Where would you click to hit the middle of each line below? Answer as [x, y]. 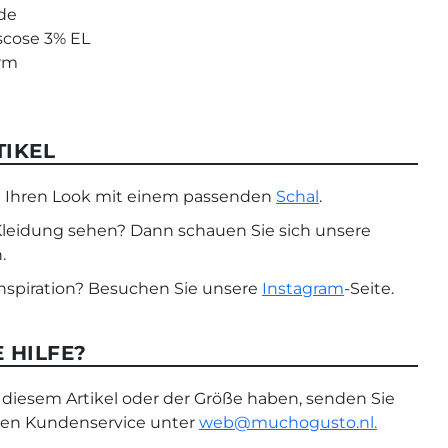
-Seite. [371, 288]
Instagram [303, 288]
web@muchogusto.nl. [288, 422]
